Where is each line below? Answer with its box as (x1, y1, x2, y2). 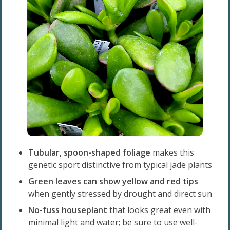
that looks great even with (107, 204, 211, 216)
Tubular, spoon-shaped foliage (28, 146, 151, 158)
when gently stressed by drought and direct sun (28, 187, 213, 199)
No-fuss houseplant (28, 204, 108, 216)
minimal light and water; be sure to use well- (28, 216, 198, 228)
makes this (150, 146, 195, 158)
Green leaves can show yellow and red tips (28, 175, 199, 187)
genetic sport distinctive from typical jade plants (28, 159, 213, 170)
